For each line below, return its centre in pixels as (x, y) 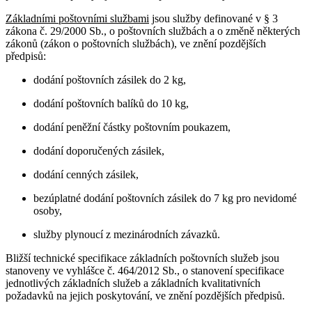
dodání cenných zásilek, (86, 174)
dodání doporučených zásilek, (99, 150)
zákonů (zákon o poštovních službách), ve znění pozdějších (136, 43)
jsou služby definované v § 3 (213, 18)
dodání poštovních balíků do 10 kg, (111, 103)
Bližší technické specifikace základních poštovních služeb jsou (142, 258)
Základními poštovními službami (77, 18)
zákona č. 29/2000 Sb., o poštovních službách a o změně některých (153, 31)
